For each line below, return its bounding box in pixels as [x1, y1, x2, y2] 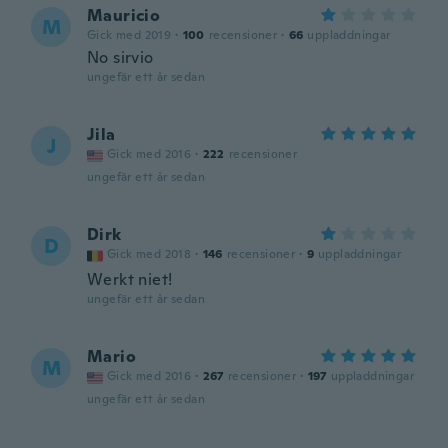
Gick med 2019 [87, 27, 172, 43]
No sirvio [87, 47, 154, 68]
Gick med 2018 [107, 246, 192, 262]
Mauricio [87, 5, 161, 26]
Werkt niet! [87, 269, 173, 290]
